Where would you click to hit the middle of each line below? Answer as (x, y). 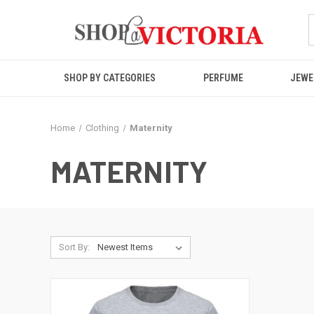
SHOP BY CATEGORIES (109, 78)
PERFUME (223, 78)
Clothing (102, 128)
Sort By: (74, 247)
